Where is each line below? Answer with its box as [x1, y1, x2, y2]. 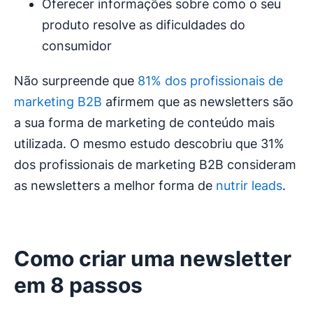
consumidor [42, 38, 112, 54]
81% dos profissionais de [138, 73, 283, 89]
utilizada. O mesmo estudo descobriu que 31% [14, 136, 284, 152]
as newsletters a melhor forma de [14, 178, 216, 194]
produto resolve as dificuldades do [42, 17, 245, 33]
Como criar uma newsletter [14, 246, 291, 272]
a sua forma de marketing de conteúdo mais [14, 115, 275, 131]
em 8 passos [14, 272, 143, 298]
